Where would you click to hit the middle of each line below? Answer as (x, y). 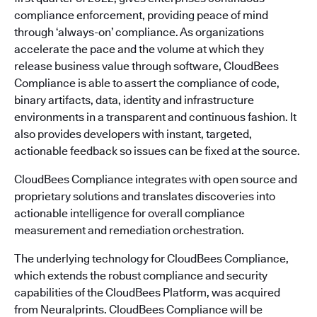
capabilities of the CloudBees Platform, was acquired (147, 293)
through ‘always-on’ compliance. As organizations (139, 32)
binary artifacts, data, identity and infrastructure (134, 100)
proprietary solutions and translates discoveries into (145, 196)
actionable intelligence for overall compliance (129, 213)
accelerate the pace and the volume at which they (139, 49)
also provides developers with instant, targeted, (133, 134)
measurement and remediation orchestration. (129, 230)
